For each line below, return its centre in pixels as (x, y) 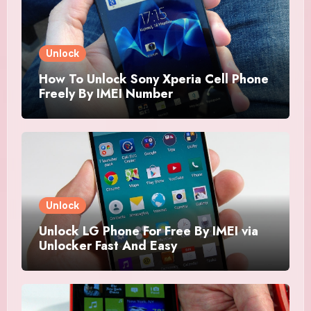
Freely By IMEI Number (106, 93)
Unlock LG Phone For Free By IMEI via (148, 231)
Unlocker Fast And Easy (108, 245)
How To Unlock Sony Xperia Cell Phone (153, 79)
